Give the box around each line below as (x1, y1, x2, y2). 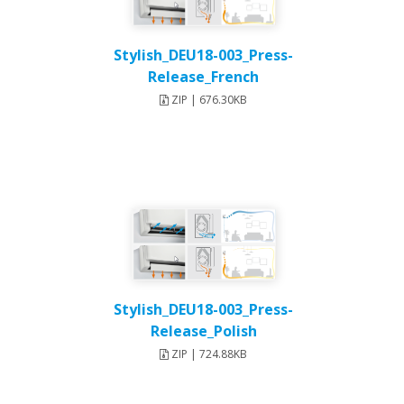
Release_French (148, 67, 260, 87)
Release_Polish (150, 321, 257, 342)
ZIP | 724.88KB (169, 346, 248, 363)
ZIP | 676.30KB (169, 92, 248, 108)
